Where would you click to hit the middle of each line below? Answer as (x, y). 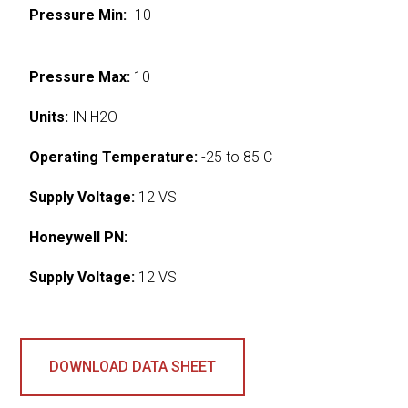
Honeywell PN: (79, 237)
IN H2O (93, 117)
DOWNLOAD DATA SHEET (133, 366)
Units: (49, 117)
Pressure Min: (78, 15)
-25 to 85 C (235, 157)
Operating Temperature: (114, 157)
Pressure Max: (80, 76)
